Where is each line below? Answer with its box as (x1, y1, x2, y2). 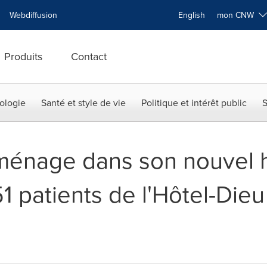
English (178, 9, 205, 21)
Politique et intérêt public (141, 96, 247, 109)
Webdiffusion (10, 9, 57, 21)
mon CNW (217, 9, 259, 21)
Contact (71, 49, 107, 64)
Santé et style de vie (41, 96, 126, 109)
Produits (4, 49, 42, 64)
